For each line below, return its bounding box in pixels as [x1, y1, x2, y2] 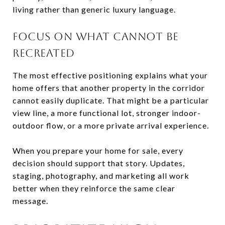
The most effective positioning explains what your [13, 70, 208, 80]
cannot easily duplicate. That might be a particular [13, 95, 209, 105]
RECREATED [13, 46, 75, 59]
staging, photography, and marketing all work [13, 170, 189, 180]
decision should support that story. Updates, [13, 158, 185, 168]
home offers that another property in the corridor [13, 82, 205, 92]
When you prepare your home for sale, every [13, 145, 183, 155]
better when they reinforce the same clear [13, 183, 175, 193]
